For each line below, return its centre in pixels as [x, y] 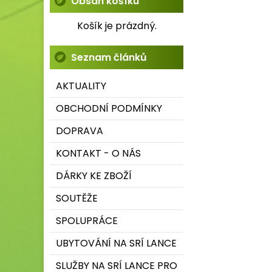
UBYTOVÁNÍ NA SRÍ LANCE [116, 243]
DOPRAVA [80, 131]
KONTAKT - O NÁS [98, 153]
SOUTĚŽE [77, 198]
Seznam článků [109, 57]
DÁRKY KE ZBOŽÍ [94, 176]
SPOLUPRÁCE [87, 221]
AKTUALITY [81, 86]
